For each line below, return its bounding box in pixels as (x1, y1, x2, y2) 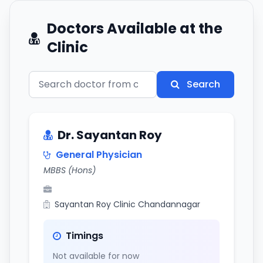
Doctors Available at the (47, 19, 222, 38)
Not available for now (53, 250, 139, 262)
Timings (66, 229, 103, 242)
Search (187, 77, 220, 91)
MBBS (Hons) (43, 164, 96, 176)
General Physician (56, 148, 142, 161)
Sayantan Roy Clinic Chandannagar (55, 198, 200, 210)
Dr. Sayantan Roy (58, 127, 162, 143)
